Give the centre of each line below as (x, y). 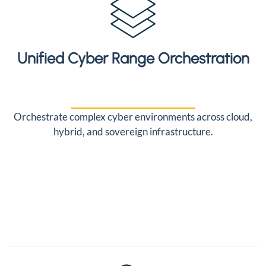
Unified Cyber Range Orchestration (133, 58)
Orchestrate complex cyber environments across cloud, (133, 117)
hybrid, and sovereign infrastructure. (133, 132)
